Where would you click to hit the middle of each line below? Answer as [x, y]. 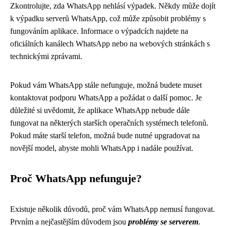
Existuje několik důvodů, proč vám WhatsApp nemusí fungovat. [112, 209]
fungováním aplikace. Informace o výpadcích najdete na [99, 31]
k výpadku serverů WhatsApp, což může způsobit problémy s [108, 18]
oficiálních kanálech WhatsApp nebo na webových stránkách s [110, 44]
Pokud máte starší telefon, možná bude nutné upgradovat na [105, 135]
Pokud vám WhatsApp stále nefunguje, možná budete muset [106, 85]
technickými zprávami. [46, 56]
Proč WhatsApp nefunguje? [76, 179]
